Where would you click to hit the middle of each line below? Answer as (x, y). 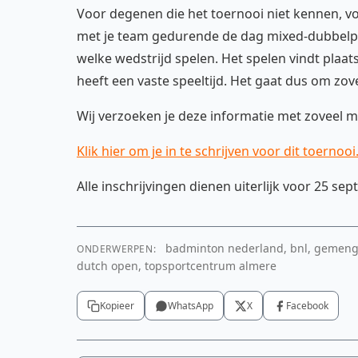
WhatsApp (191, 306)
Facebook (307, 306)
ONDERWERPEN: (117, 249)
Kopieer (117, 306)
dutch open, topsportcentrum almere (177, 266)
